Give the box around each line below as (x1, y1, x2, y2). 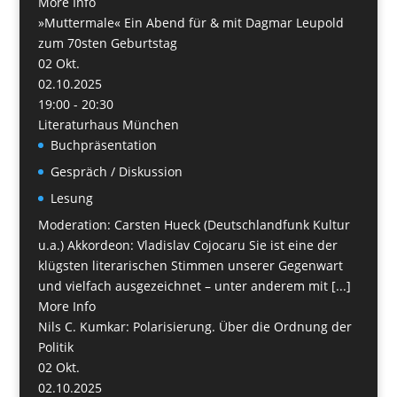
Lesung (50, 189, 93, 206)
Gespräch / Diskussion (50, 162, 183, 180)
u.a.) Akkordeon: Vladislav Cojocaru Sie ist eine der (37, 236, 338, 253)
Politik (37, 338, 74, 355)
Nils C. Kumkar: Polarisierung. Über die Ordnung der (37, 317, 352, 335)
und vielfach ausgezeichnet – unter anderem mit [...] (37, 276, 351, 294)
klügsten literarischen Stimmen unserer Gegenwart (37, 256, 343, 274)
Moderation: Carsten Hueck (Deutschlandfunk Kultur (37, 215, 350, 233)
